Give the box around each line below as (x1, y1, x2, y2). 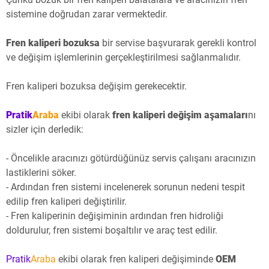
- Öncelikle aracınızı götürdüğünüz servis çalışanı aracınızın (6, 153, 256, 165)
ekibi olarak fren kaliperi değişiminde (56, 253, 216, 265)
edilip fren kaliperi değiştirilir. (6, 196, 127, 208)
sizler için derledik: (6, 124, 83, 136)
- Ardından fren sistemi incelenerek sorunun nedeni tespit (6, 181, 245, 193)
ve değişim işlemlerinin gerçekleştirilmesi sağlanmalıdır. (6, 52, 241, 64)
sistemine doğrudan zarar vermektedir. (6, 8, 168, 20)
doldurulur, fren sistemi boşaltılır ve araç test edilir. (6, 225, 217, 237)
